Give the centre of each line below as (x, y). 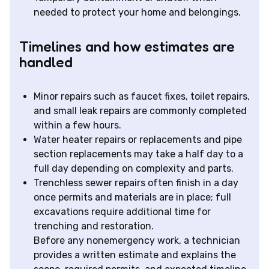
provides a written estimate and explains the (135, 255)
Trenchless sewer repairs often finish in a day (136, 183)
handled (46, 62)
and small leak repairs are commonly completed (140, 111)
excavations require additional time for (122, 212)
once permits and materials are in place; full (132, 198)
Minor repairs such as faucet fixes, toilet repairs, (142, 97)
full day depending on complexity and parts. (134, 169)
